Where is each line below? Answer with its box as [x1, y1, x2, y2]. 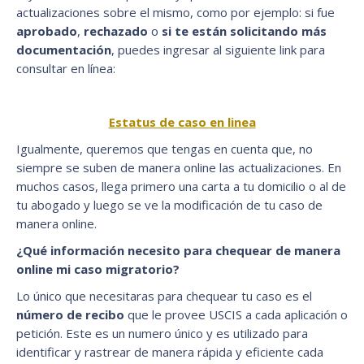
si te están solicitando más [162, 22, 327, 39]
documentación [16, 41, 111, 58]
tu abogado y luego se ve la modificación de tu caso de [16, 196, 323, 213]
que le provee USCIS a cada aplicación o [128, 305, 348, 323]
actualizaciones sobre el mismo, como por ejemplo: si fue [16, 3, 335, 20]
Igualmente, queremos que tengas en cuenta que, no [16, 140, 313, 157]
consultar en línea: [16, 59, 115, 76]
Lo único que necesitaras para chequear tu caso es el [16, 287, 312, 304]
